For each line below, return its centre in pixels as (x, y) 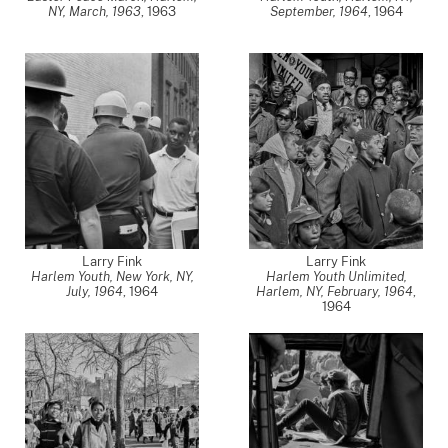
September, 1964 (318, 11)
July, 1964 (94, 291)
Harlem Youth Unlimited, (336, 276)
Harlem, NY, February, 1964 (334, 291)
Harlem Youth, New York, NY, (112, 276)
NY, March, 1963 (94, 11)
